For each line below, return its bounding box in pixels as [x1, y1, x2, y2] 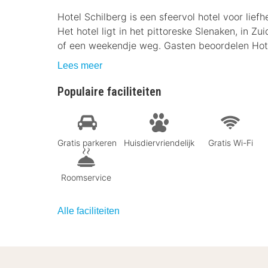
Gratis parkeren [57, 137, 117, 148]
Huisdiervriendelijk [124, 137, 194, 148]
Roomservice [61, 172, 111, 182]
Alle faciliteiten [57, 205, 120, 216]
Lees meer [57, 60, 102, 71]
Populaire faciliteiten [57, 84, 162, 99]
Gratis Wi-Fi [208, 137, 253, 148]
